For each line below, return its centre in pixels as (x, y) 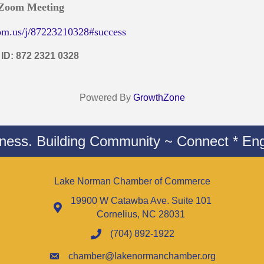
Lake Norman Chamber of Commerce (132, 181)
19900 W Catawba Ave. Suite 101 (141, 200)
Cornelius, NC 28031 (141, 214)
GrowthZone (159, 97)
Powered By (106, 97)
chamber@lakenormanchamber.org (142, 256)
